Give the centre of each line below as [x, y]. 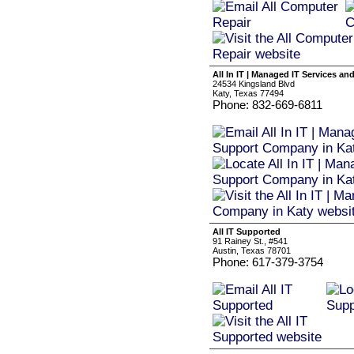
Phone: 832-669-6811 [267, 105]
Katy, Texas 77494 [248, 93]
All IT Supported [247, 232]
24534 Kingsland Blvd [254, 84]
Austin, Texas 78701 [252, 250]
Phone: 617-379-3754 [268, 262]
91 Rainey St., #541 [250, 241]
